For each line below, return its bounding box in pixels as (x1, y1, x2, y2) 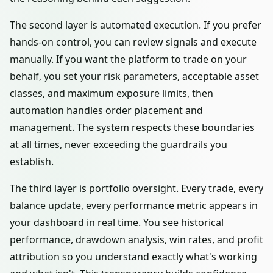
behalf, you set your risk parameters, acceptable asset (10, 69, 259, 83)
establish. (10, 155, 54, 168)
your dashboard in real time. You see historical (10, 216, 224, 229)
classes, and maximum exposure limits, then (10, 87, 213, 100)
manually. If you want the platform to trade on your (10, 52, 247, 66)
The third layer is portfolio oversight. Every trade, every (10, 182, 263, 195)
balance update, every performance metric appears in (10, 199, 258, 212)
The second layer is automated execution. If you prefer (10, 18, 261, 32)
